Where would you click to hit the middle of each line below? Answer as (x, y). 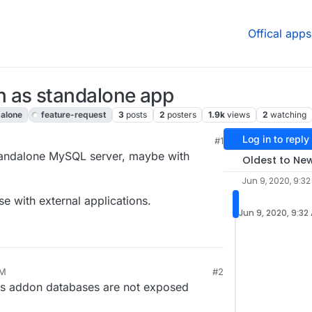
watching (288, 115)
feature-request (74, 115)
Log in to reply (275, 139)
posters (181, 115)
